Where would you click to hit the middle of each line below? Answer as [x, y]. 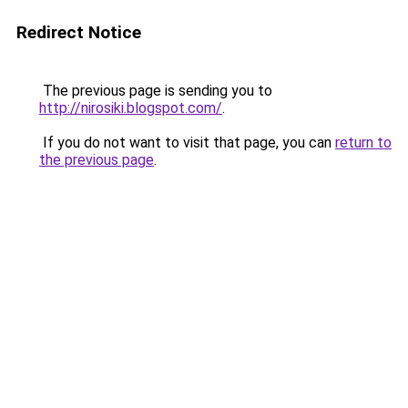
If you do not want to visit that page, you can [187, 143]
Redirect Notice [79, 32]
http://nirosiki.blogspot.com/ [131, 108]
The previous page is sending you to [156, 91]
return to [363, 143]
